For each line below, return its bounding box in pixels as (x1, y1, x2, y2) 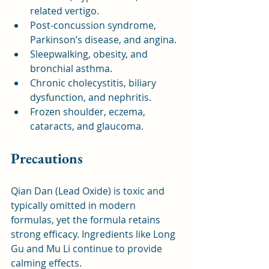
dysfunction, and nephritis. (30, 90, 151, 104)
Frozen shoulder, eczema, (30, 104, 148, 118)
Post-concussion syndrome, (30, 18, 159, 32)
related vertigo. (30, 4, 99, 17)
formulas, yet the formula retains (11, 213, 163, 226)
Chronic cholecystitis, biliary (30, 76, 159, 89)
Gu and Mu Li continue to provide (11, 241, 165, 255)
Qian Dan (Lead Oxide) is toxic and (11, 184, 167, 198)
